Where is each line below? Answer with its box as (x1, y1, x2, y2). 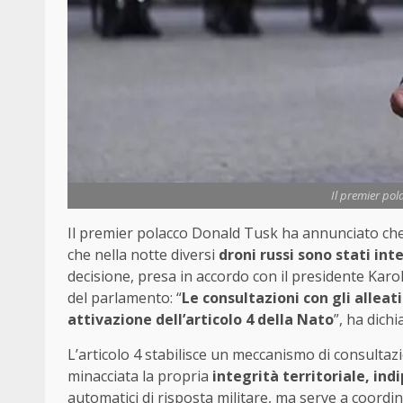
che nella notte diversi (67, 245, 219, 265)
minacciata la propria (67, 366, 212, 387)
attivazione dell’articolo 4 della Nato (67, 309, 334, 330)
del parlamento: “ (67, 288, 182, 309)
